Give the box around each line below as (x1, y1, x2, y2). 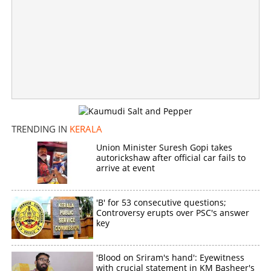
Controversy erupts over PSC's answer (96, 206, 250, 218)
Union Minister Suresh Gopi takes (96, 141, 233, 153)
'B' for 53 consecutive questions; (96, 196, 227, 208)
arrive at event (96, 162, 155, 174)
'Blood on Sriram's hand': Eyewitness (96, 251, 245, 263)
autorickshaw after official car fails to (96, 151, 246, 163)
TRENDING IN (11, 122, 70, 135)
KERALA (70, 122, 102, 135)
